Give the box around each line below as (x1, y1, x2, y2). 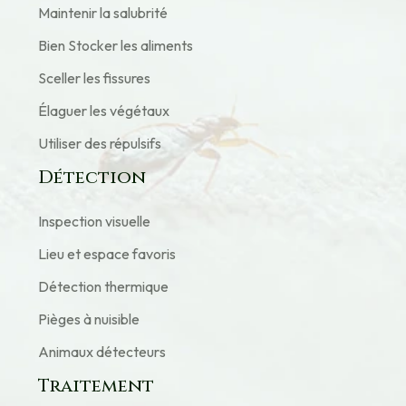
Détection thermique (38, 277, 169, 295)
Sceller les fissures (38, 69, 150, 87)
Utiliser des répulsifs (38, 134, 161, 152)
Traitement (38, 373, 154, 398)
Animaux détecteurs (38, 343, 166, 361)
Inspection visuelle (38, 212, 150, 230)
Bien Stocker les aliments (38, 36, 193, 54)
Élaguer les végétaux (38, 101, 169, 120)
